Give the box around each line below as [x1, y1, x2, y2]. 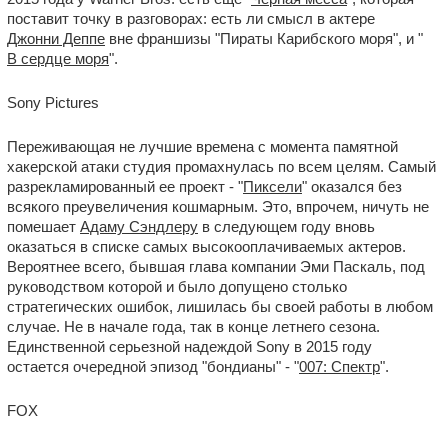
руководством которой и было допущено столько [7, 278, 347, 295]
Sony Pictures [7, 94, 99, 111]
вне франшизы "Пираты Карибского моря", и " [105, 30, 423, 47]
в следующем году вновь [198, 218, 375, 235]
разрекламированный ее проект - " [7, 178, 243, 195]
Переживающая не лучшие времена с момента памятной [7, 138, 398, 155]
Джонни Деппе [7, 30, 105, 47]
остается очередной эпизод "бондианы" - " [7, 358, 299, 375]
